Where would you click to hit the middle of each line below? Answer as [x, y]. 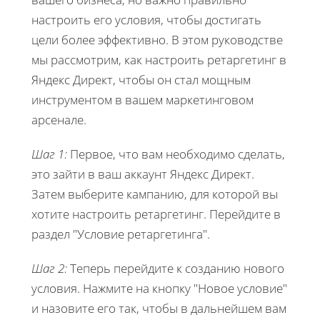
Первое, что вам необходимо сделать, [176, 154]
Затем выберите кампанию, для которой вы [155, 194]
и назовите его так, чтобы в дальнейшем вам [159, 308]
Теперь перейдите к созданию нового [176, 268]
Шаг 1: [49, 154]
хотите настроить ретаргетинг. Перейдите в [156, 214]
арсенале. [59, 119]
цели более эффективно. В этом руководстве [157, 39]
